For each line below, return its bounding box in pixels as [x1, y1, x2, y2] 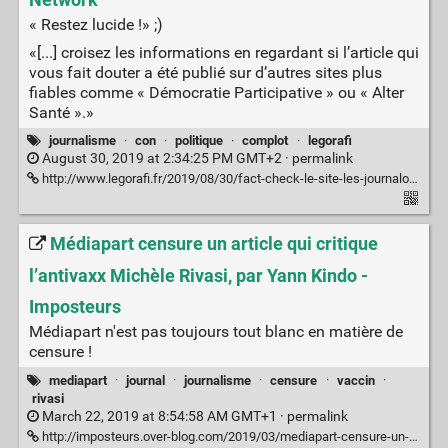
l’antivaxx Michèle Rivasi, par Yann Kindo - [28, 264, 368, 287]
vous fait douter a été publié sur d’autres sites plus [28, 63, 382, 83]
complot [242, 133, 289, 149]
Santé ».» [28, 103, 94, 123]
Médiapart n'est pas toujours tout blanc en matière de [28, 322, 403, 342]
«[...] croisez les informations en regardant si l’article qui [28, 43, 419, 63]
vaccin [336, 372, 375, 388]
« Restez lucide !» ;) [28, 15, 163, 35]
